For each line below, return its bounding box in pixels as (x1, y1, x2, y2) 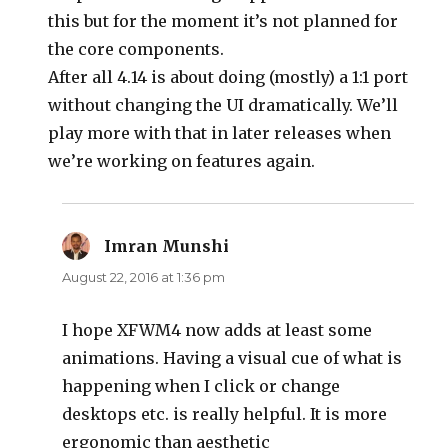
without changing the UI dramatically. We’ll (48, 94, 399, 115)
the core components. (48, 38, 225, 59)
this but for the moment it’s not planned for (48, 10, 399, 31)
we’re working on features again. (48, 150, 316, 171)
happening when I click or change (62, 375, 341, 396)
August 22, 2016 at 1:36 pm (62, 268, 226, 285)
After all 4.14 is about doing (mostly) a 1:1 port (48, 66, 409, 87)
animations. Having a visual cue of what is (62, 347, 403, 368)
